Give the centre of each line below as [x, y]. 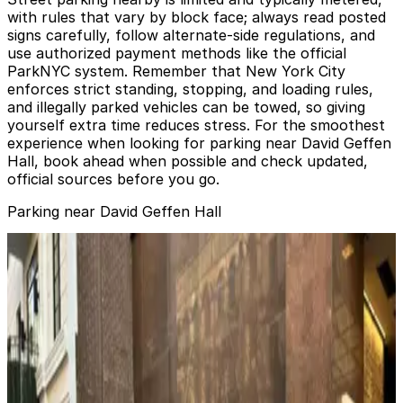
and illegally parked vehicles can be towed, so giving [186, 107]
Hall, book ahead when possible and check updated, [188, 161]
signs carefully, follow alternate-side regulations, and [191, 36]
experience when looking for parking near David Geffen [199, 143]
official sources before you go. [113, 179]
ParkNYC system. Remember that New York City [176, 72]
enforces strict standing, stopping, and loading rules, [190, 90]
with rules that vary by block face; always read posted [197, 18]
